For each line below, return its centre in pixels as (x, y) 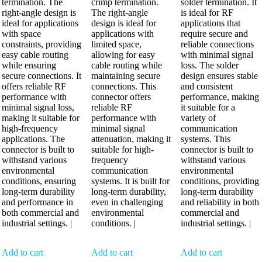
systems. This (205, 139)
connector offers (121, 96)
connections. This (123, 86)
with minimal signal (217, 54)
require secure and (214, 33)
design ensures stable (219, 75)
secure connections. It (42, 75)
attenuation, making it (131, 139)
